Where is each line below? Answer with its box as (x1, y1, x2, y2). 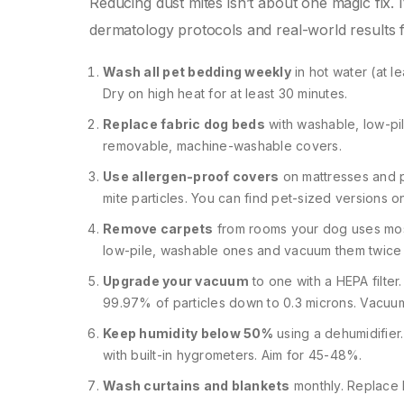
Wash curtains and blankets (103, 378, 290, 394)
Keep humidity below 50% (103, 326, 273, 342)
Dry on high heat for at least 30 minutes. (103, 86, 348, 102)
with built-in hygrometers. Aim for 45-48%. (103, 347, 363, 363)
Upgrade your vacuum (103, 273, 249, 289)
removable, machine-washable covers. (103, 138, 342, 154)
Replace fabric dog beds (103, 116, 265, 133)
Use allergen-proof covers (103, 169, 280, 185)
